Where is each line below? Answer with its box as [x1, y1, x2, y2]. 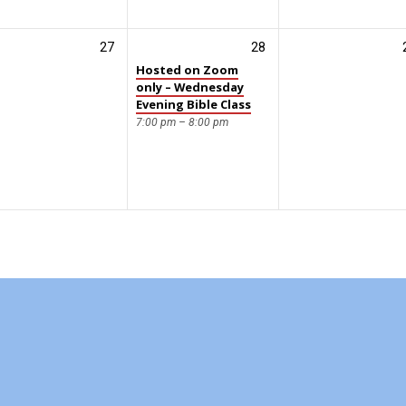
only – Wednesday [135, 78, 244, 95]
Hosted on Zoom [135, 61, 238, 78]
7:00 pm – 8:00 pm [135, 116, 228, 130]
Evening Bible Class [135, 95, 251, 112]
